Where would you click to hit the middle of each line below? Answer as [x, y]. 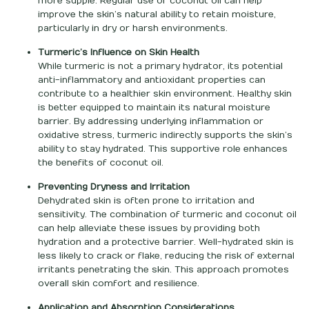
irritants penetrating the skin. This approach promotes [163, 269]
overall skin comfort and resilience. [119, 283]
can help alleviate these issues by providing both [149, 228]
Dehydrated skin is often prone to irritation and [146, 200]
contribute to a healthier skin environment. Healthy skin [165, 93]
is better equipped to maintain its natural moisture [154, 107]
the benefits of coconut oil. [101, 162]
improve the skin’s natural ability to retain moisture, [157, 14]
